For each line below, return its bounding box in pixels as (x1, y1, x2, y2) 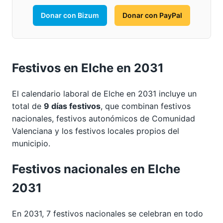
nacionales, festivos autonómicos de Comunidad (12, 113, 195, 124)
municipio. (12, 138, 50, 149)
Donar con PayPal (122, 11, 182, 20)
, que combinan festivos (101, 101, 191, 111)
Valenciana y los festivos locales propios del (12, 126, 179, 136)
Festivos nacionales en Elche (12, 162, 180, 177)
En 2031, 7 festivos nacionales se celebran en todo (12, 208, 203, 219)
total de (12, 101, 44, 111)
